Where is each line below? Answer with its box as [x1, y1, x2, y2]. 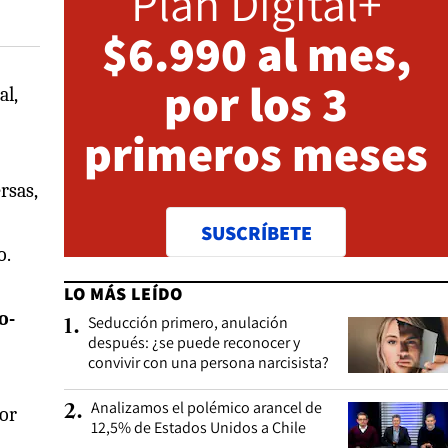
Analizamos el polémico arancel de [91, 396, 322, 418]
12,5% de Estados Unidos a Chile [91, 416, 306, 438]
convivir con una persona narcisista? [88, 351, 329, 373]
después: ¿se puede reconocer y [88, 331, 300, 353]
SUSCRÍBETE [200, 219, 312, 246]
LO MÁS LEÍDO [64, 281, 183, 305]
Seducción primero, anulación [88, 311, 288, 333]
